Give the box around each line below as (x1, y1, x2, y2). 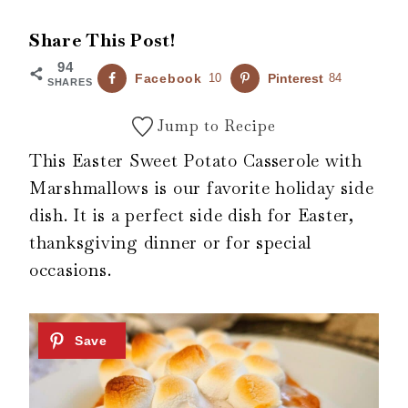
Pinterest (267, 71, 323, 87)
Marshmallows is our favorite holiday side (29, 177, 374, 200)
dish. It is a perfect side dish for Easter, (29, 204, 354, 228)
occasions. (29, 259, 112, 282)
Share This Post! (29, 29, 176, 53)
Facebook (135, 71, 202, 87)
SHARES (47, 76, 93, 88)
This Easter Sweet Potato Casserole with (29, 149, 362, 173)
